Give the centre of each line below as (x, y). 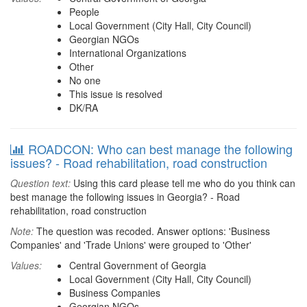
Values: (26, 265)
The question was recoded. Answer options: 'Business (152, 231)
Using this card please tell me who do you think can (183, 183)
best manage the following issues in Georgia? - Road (125, 197)
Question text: (40, 183)
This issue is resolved (116, 94)
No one (85, 80)
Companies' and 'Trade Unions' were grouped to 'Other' (131, 245)
